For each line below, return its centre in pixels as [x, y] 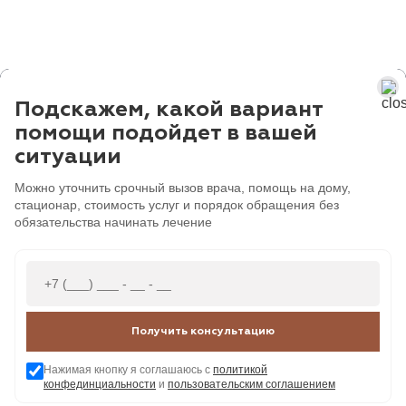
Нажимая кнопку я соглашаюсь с [128, 369]
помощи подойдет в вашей [166, 133]
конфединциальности [100, 384]
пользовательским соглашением [251, 384]
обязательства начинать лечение [113, 222]
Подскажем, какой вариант [169, 109]
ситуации [68, 156]
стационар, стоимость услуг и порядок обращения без [177, 204]
